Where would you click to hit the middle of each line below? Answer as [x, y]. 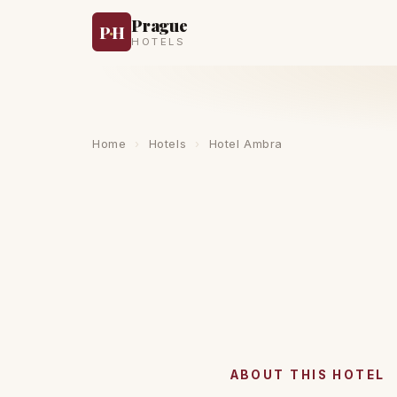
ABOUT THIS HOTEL [307, 375]
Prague [160, 25]
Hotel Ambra [245, 144]
